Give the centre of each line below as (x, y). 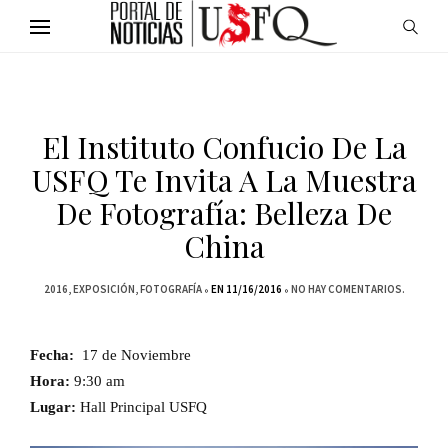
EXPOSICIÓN (103, 289)
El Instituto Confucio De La (224, 147)
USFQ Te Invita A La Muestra (224, 180)
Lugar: (55, 407)
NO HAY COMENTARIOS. (347, 289)
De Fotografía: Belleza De (224, 213)
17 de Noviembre (136, 355)
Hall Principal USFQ (143, 407)
